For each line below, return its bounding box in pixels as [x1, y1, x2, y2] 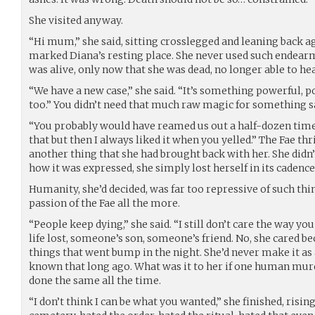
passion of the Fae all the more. [29, 196, 180, 210]
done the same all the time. [29, 274, 161, 287]
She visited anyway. [29, 13, 123, 27]
